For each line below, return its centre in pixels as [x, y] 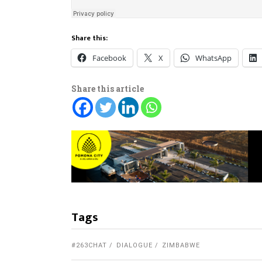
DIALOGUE [135, 246]
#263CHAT [89, 246]
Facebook [109, 58]
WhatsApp [213, 58]
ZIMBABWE [181, 246]
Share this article [108, 89]
